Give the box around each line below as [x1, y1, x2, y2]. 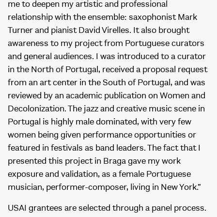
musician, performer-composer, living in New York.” [8, 182, 201, 192]
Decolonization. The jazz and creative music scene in [8, 104, 205, 114]
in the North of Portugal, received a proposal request [8, 64, 207, 75]
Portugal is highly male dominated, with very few [8, 117, 191, 127]
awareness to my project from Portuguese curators [8, 38, 204, 48]
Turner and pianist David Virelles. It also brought [8, 25, 189, 35]
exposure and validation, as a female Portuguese [8, 169, 191, 179]
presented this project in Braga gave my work [8, 156, 181, 166]
